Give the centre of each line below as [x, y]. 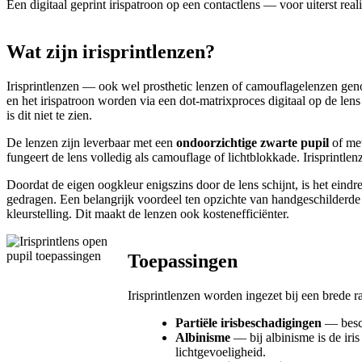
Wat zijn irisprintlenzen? [111, 51]
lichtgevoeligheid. [221, 351]
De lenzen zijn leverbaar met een [91, 142]
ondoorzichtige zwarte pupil [253, 142]
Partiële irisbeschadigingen [249, 322]
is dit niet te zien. [49, 115]
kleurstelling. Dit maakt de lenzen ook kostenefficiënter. [148, 213]
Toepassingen [183, 261]
